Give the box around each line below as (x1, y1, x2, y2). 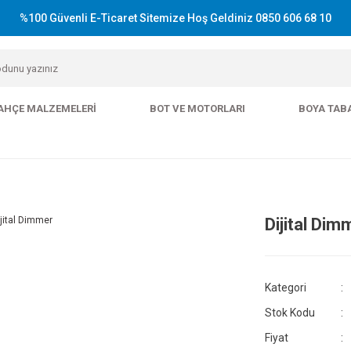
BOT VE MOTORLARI (150, 103, 245, 114)
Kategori (265, 281, 306, 294)
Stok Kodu (265, 306, 315, 319)
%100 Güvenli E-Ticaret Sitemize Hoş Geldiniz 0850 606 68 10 (20, 12, 331, 24)
